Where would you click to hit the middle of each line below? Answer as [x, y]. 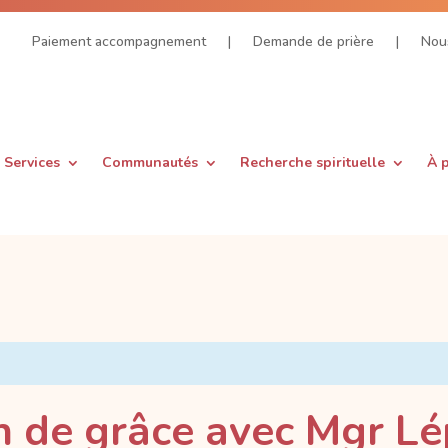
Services [32, 163]
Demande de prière [313, 41]
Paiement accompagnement [119, 41]
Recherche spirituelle [312, 163]
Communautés [150, 163]
